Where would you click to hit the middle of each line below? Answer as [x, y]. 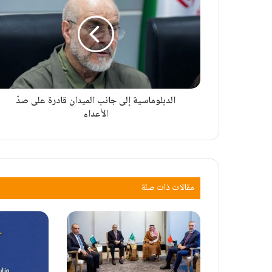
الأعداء [96, 115]
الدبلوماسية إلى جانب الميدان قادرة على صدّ [96, 101]
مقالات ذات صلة [168, 189]
